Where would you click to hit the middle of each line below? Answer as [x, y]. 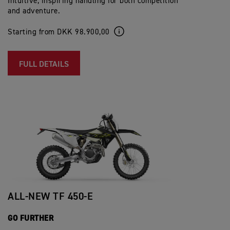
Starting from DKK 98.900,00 [59, 32]
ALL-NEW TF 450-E [50, 196]
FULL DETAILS [44, 65]
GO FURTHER [31, 218]
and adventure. [35, 11]
